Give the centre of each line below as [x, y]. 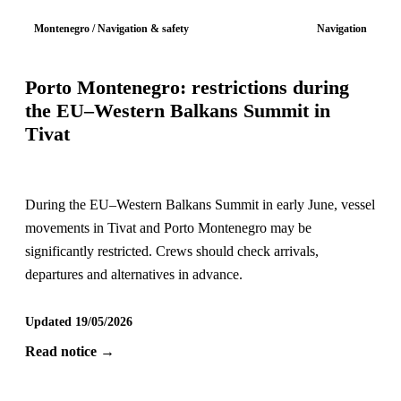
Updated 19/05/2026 [78, 322]
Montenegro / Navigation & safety [112, 29]
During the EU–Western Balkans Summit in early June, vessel [200, 205]
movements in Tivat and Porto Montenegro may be [168, 228]
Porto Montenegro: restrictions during [187, 87]
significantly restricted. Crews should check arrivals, [171, 252]
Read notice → [69, 352]
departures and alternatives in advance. [133, 275]
